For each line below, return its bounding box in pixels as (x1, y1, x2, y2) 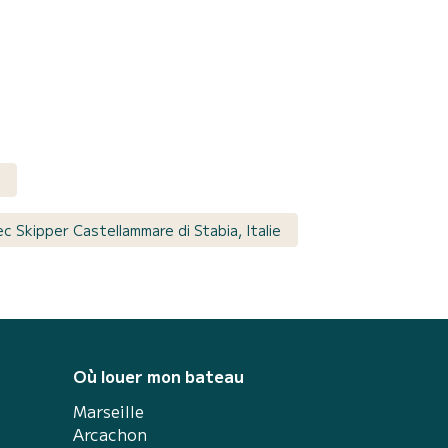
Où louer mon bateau (73, 363, 244, 388)
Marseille (73, 398, 144, 423)
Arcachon (73, 421, 147, 446)
